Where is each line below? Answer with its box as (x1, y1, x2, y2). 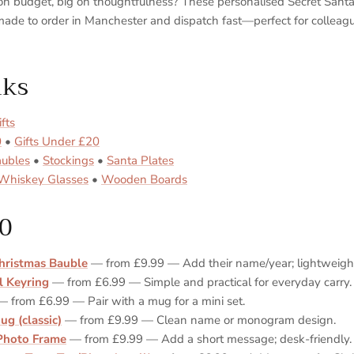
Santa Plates (107, 153, 174, 169)
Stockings (43, 153, 94, 169)
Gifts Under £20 (14, 134, 100, 150)
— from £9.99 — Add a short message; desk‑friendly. (66, 330, 352, 347)
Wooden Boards (101, 171, 187, 188)
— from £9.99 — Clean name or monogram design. (62, 311, 336, 328)
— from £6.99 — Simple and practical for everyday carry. (49, 273, 352, 290)
